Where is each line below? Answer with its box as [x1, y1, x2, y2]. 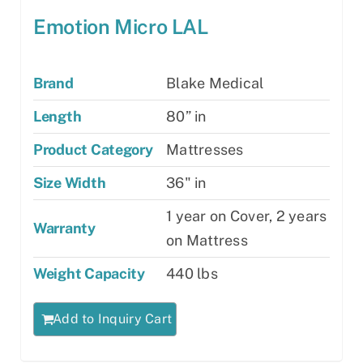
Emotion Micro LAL [33, 15, 208, 40]
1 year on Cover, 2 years [166, 207, 327, 225]
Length [33, 108, 82, 126]
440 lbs [166, 265, 218, 283]
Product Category [33, 141, 153, 159]
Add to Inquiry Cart [53, 311, 173, 327]
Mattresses [166, 141, 244, 159]
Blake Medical [166, 75, 264, 92]
